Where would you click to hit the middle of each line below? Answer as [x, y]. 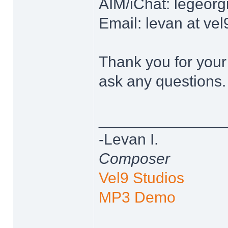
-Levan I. [129, 139]
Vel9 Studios [141, 178]
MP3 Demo [137, 197]
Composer [134, 159]
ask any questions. [162, 81]
